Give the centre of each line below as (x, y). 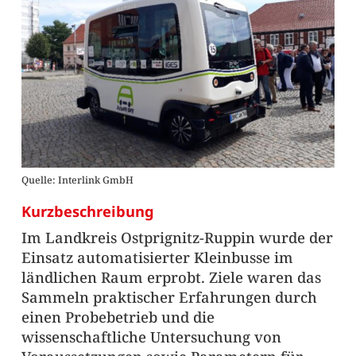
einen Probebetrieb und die (118, 316)
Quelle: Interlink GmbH (77, 180)
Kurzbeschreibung (87, 211)
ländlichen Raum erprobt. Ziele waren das (171, 277)
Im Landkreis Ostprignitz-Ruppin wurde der (177, 237)
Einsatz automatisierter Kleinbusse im (157, 257)
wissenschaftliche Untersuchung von (151, 336)
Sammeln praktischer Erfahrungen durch (169, 296)
